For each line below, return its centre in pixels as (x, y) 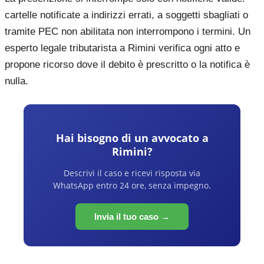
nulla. (16, 81)
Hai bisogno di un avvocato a (132, 138)
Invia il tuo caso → (132, 217)
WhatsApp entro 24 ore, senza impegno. (132, 185)
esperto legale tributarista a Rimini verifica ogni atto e (122, 48)
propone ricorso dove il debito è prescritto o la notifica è (127, 65)
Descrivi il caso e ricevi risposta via (132, 173)
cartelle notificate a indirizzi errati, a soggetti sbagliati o (126, 15)
